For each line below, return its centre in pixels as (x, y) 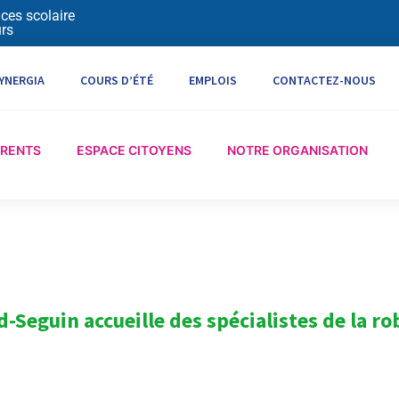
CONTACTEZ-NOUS (325, 81)
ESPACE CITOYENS (134, 151)
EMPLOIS (213, 81)
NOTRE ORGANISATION (298, 151)
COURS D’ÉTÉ (117, 81)
